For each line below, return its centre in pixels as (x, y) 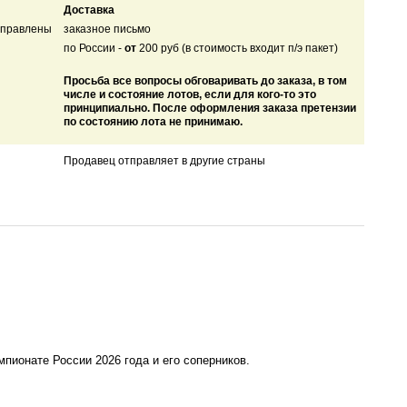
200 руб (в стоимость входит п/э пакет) (237, 49)
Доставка (89, 10)
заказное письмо (107, 30)
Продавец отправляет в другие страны (164, 161)
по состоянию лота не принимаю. (153, 122)
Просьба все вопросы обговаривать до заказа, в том (205, 81)
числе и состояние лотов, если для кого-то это (189, 95)
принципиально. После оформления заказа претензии (209, 109)
